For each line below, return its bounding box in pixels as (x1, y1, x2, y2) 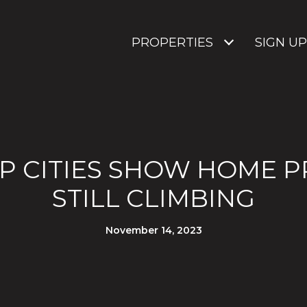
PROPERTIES (132, 35, 213, 50)
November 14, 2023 (105, 224, 202, 236)
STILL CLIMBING (52, 183, 255, 213)
